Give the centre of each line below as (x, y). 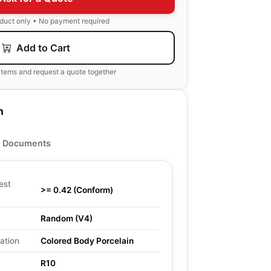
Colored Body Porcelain (87, 241)
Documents (27, 143)
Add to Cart (42, 48)
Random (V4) (67, 218)
